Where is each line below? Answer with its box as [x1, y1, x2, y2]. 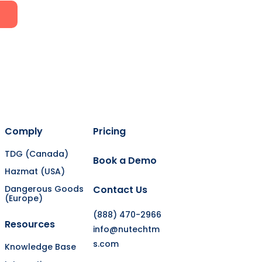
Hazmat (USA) [4, 165, 65, 177]
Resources [4, 217, 55, 231]
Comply [4, 124, 43, 138]
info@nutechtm [93, 223, 160, 235]
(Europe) [4, 192, 43, 204]
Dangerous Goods [4, 182, 84, 195]
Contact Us [93, 182, 148, 196]
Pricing [93, 124, 126, 138]
